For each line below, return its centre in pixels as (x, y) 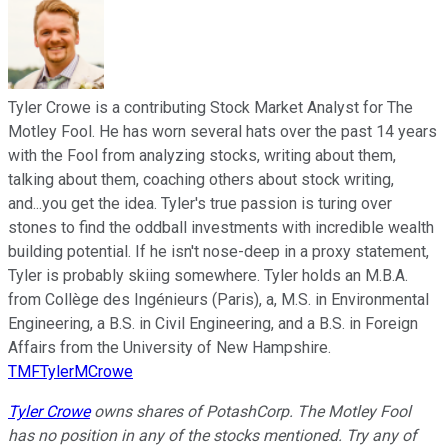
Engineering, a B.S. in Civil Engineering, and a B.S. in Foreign (213, 323)
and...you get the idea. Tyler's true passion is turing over (200, 203)
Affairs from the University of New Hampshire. (169, 347)
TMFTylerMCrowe (70, 371)
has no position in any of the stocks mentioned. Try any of (212, 435)
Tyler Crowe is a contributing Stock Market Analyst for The (210, 107)
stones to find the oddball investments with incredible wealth (221, 227)
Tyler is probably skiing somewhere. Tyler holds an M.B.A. (208, 275)
